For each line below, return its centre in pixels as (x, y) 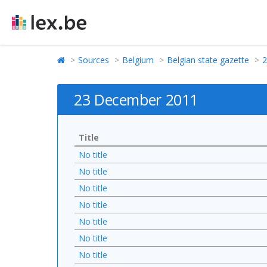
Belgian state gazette (208, 60)
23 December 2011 (136, 100)
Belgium (138, 60)
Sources (94, 60)
